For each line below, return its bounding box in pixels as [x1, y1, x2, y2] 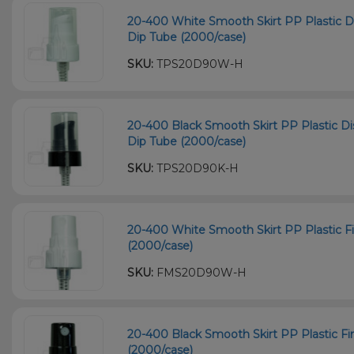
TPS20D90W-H [153, 56, 244, 71]
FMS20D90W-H [153, 265, 247, 280]
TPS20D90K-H [153, 160, 239, 175]
